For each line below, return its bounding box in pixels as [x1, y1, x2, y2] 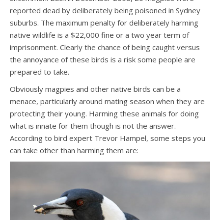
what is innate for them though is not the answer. [10, 121, 178, 131]
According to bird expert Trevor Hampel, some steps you [10, 133, 205, 143]
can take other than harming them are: [10, 145, 138, 155]
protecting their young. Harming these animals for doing [10, 109, 199, 118]
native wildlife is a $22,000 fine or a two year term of [10, 30, 189, 40]
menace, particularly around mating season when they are [10, 96, 205, 106]
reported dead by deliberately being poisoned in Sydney [10, 5, 200, 15]
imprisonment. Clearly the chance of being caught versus [10, 42, 200, 52]
